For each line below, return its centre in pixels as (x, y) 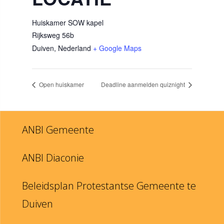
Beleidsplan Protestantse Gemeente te (109, 186)
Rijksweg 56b (53, 35)
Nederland (74, 48)
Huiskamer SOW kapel (68, 23)
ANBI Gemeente (58, 130)
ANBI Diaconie (53, 158)
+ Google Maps (117, 48)
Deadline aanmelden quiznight (144, 84)
